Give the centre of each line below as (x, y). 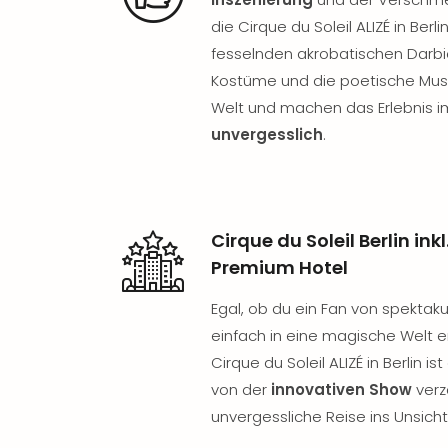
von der (241, 389)
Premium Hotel (279, 267)
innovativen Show (341, 389)
